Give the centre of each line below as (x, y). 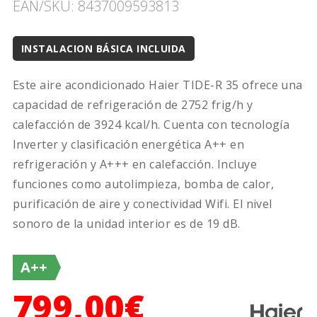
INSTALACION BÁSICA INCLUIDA (103, 48)
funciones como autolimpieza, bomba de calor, (143, 184)
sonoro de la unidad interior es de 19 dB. (126, 223)
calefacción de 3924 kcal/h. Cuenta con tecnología (151, 124)
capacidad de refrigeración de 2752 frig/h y (133, 104)
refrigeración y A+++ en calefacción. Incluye (135, 164)
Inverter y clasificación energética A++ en (128, 144)
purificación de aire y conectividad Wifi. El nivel (142, 203)
